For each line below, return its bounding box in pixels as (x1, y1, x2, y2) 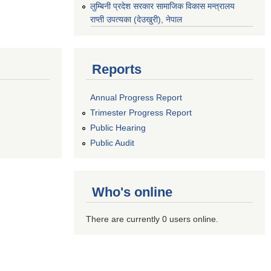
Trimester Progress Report (90, 108, 192, 118)
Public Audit (90, 137, 134, 148)
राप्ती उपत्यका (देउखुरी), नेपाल (90, 14, 182, 24)
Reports (92, 61, 142, 77)
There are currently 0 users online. (86, 214, 218, 224)
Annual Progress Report (90, 93, 182, 103)
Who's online (92, 184, 172, 200)
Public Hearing (90, 122, 146, 132)
